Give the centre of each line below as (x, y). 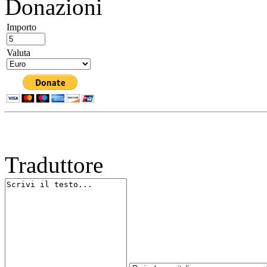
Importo (21, 27)
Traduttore (54, 165)
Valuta (18, 53)
